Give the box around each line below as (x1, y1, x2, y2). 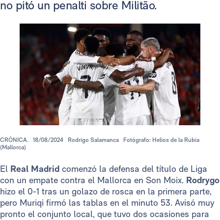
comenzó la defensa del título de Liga (59, 163, 207, 174)
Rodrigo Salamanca (68, 136, 119, 143)
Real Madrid (10, 163, 59, 174)
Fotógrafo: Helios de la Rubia (123, 136, 199, 143)
